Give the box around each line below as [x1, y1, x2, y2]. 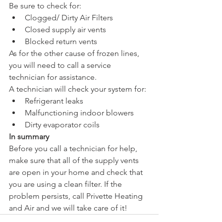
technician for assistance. [9, 72, 97, 82]
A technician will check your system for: [9, 84, 146, 94]
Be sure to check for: [9, 1, 81, 10]
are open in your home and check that [9, 167, 145, 177]
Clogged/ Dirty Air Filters [25, 13, 113, 22]
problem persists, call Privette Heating [9, 191, 145, 201]
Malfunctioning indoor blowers [25, 108, 134, 117]
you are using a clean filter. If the [9, 179, 124, 189]
